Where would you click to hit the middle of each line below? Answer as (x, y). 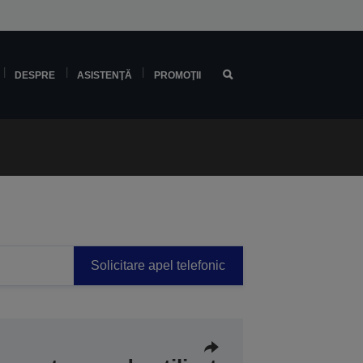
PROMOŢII (177, 75)
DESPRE (35, 75)
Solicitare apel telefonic (158, 265)
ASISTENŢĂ (104, 75)
